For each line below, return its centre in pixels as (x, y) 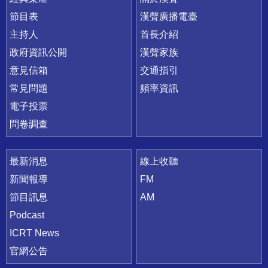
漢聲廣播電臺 (169, 16)
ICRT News (34, 233)
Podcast (27, 215)
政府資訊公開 (38, 52)
